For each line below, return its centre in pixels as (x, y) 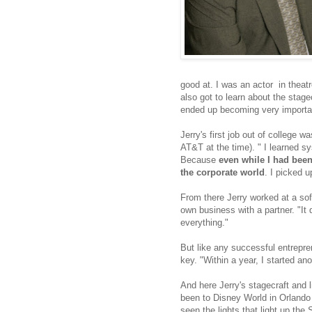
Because (200, 160)
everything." (206, 223)
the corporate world (223, 173)
